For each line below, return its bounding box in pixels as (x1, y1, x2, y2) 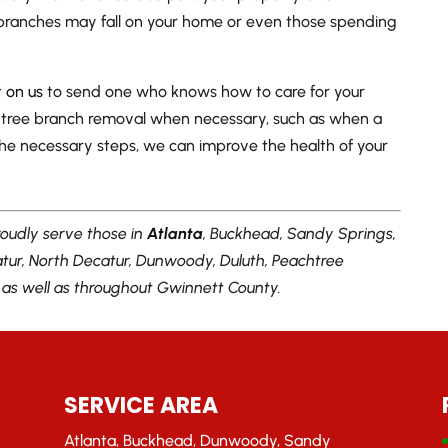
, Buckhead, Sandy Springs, (203, 223, 397, 243)
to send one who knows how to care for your (43, 81, 366, 101)
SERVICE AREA (64, 390, 219, 421)
